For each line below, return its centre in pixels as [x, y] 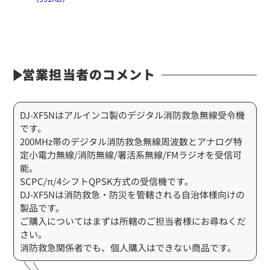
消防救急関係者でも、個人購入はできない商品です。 [128, 248]
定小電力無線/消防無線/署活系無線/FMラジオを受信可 [131, 155]
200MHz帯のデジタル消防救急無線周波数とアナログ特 [131, 142]
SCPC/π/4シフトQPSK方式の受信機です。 [107, 181]
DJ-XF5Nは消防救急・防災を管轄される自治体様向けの [133, 195]
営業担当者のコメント [89, 74]
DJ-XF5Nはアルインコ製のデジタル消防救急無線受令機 [133, 115]
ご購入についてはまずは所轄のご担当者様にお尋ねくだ [133, 221]
